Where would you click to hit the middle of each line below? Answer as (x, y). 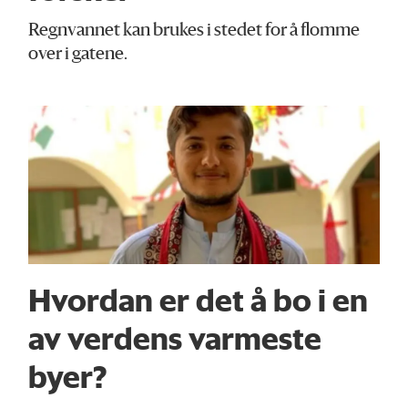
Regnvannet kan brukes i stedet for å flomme (194, 32)
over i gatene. (78, 56)
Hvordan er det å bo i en (199, 300)
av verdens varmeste (175, 338)
